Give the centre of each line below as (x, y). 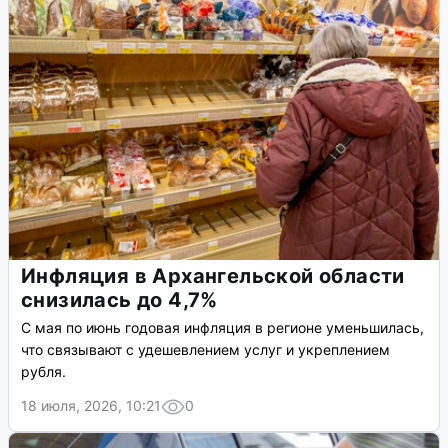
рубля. (43, 372)
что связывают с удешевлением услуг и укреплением (205, 350)
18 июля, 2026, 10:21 (91, 406)
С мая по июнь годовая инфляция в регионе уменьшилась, (222, 328)
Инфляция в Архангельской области (213, 276)
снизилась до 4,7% (119, 300)
